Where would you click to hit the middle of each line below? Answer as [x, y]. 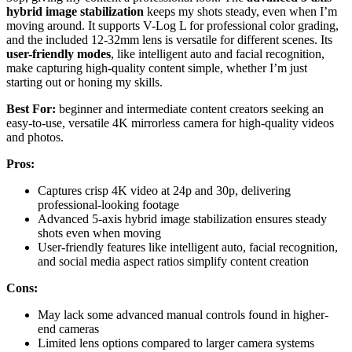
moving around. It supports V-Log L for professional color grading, [172, 25]
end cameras [68, 328]
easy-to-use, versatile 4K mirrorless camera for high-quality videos [170, 123]
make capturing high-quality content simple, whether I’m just [157, 68]
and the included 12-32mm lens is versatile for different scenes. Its [169, 39]
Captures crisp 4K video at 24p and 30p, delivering [164, 190]
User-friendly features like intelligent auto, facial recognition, [188, 247]
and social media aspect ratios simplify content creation [173, 261]
